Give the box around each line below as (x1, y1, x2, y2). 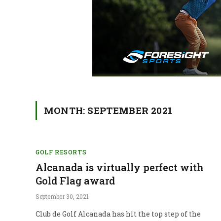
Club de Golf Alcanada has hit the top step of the (36, 209, 201, 219)
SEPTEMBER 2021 (87, 104, 173, 116)
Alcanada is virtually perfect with (36, 160, 204, 174)
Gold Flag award (36, 174, 115, 187)
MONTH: (44, 104, 88, 116)
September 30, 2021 (36, 192, 89, 200)
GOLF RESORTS (36, 147, 87, 156)
